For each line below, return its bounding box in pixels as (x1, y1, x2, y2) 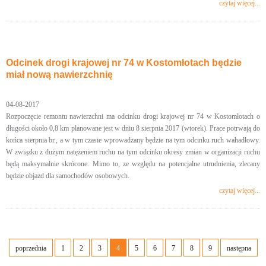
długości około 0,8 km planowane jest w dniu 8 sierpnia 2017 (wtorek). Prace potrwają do (6, 124, 260, 133)
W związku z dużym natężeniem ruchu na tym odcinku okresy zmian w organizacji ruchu (6, 148, 260, 157)
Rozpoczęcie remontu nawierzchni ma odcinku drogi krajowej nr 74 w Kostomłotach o (6, 112, 260, 121)
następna (226, 244, 251, 253)
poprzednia (15, 244, 46, 253)
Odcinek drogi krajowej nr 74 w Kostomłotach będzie (6, 58, 242, 68)
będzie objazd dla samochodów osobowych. (6, 172, 129, 180)
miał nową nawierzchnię (6, 69, 113, 80)
